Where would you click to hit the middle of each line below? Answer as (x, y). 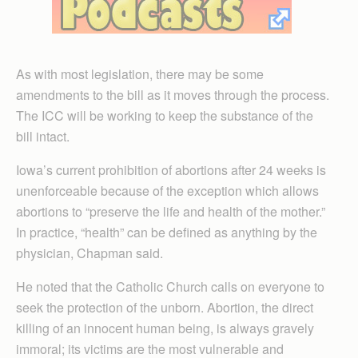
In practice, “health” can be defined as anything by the (167, 232)
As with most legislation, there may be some (140, 74)
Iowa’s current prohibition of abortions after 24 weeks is (171, 170)
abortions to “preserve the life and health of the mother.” (171, 211)
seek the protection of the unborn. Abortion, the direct (165, 307)
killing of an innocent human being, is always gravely (165, 328)
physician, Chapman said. (89, 253)
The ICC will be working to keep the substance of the (165, 115)
